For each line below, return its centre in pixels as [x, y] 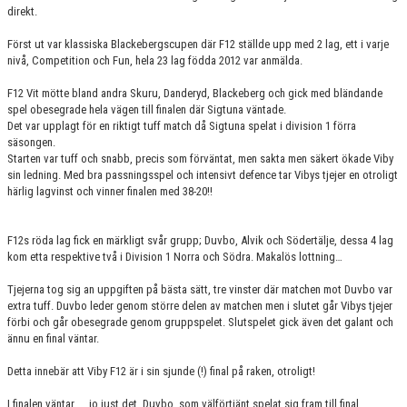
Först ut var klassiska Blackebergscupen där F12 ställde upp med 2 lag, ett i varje [198, 44]
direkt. [22, 11]
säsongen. [31, 142]
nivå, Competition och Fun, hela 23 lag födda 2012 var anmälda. [155, 60]
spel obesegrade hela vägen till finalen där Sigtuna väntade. [147, 109]
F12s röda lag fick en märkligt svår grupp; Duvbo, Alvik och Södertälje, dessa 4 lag [200, 240]
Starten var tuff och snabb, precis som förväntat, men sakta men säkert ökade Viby [200, 159]
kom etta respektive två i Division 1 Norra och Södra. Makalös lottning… [175, 257]
